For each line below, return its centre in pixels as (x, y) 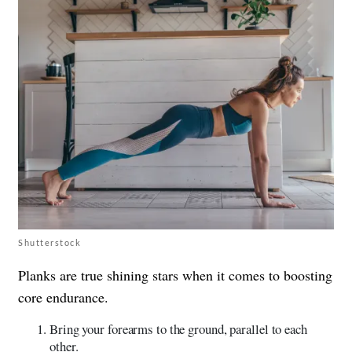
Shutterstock (49, 242)
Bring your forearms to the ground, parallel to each (178, 328)
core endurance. (63, 297)
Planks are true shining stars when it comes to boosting (175, 275)
